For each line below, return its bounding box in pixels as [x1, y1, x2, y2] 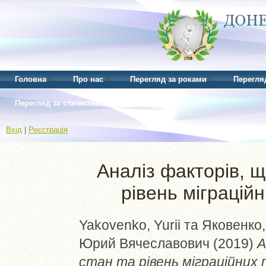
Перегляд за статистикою [15, 99, 111, 107]
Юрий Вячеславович [79, 235, 210, 251]
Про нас [73, 75, 103, 84]
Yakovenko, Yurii [79, 217, 180, 233]
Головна [15, 75, 46, 84]
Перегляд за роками [130, 75, 207, 84]
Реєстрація [28, 125, 68, 134]
